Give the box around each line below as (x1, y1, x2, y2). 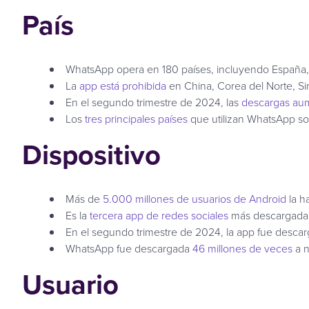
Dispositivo (22, 134, 161, 175)
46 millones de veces (192, 240, 292, 256)
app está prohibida (79, 77, 166, 93)
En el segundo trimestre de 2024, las (66, 94, 241, 110)
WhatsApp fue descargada (66, 240, 192, 256)
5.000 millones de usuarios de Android (103, 190, 286, 206)
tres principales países (85, 110, 188, 126)
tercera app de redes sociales (90, 207, 228, 223)
